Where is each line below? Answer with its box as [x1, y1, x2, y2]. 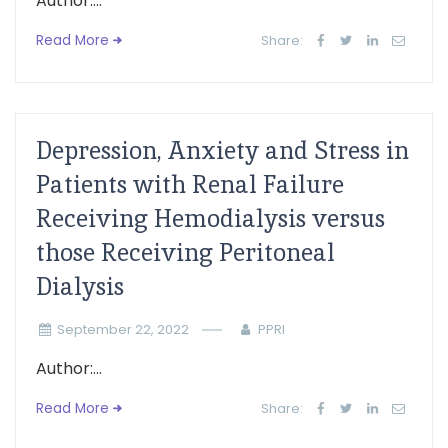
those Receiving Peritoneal [36, 237, 335, 268]
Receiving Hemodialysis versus [36, 203, 385, 234]
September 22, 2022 [56, 321, 189, 338]
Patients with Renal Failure [36, 169, 344, 200]
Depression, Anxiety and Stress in [36, 135, 409, 166]
